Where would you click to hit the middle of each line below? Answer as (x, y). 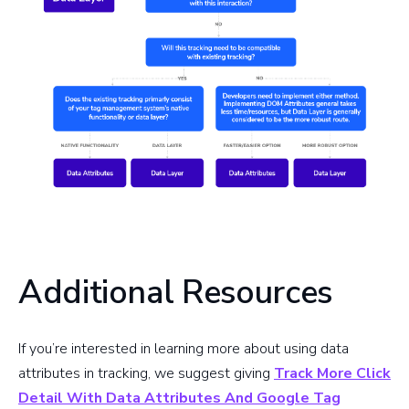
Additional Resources (175, 293)
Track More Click (332, 374)
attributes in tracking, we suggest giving (146, 374)
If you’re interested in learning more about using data (184, 349)
